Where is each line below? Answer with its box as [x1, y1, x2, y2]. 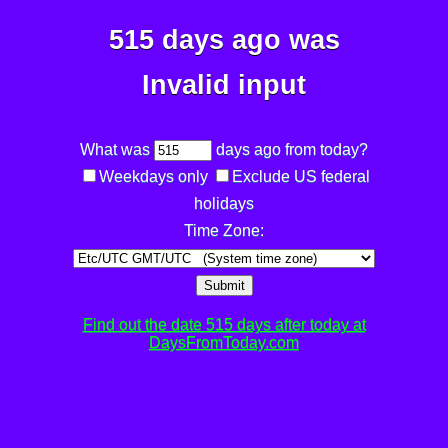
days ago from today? [212, 141, 368, 159]
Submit [203, 278, 245, 294]
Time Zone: [184, 222, 264, 240]
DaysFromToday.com [149, 334, 299, 352]
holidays [194, 195, 254, 213]
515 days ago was [108, 25, 340, 56]
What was [80, 141, 154, 159]
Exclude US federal [231, 168, 370, 186]
